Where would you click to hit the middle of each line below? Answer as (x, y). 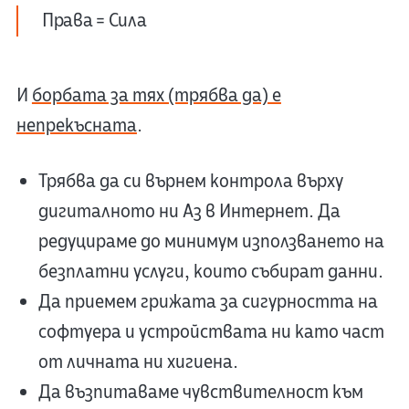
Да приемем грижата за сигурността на (208, 301)
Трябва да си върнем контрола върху (190, 181)
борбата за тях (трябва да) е (156, 95)
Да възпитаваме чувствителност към (200, 392)
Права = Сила (94, 20)
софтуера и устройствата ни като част (211, 331)
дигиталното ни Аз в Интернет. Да (189, 211)
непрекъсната (76, 125)
